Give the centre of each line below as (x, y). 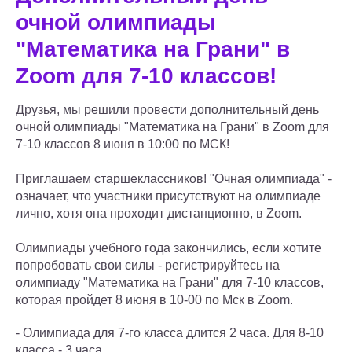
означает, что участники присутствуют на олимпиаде (168, 196)
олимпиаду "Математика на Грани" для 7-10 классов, (170, 283)
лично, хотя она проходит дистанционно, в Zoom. (159, 214)
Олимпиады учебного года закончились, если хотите (169, 248)
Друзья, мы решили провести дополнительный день (167, 110)
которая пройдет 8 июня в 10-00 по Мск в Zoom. (154, 300)
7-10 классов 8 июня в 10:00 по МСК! (123, 145)
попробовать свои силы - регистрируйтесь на (148, 266)
